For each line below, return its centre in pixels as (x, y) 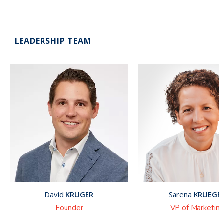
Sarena (180, 194)
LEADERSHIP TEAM (53, 41)
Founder (69, 208)
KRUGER (78, 194)
